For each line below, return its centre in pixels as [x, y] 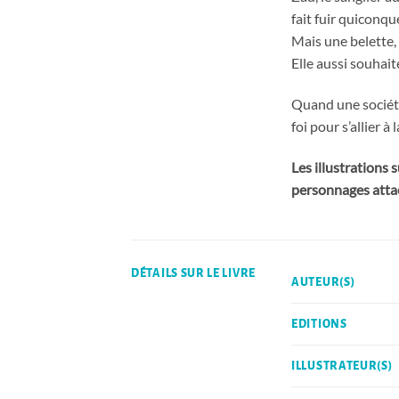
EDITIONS [319, 325]
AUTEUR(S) [323, 283]
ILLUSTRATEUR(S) [342, 366]
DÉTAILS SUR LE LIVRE [193, 274]
